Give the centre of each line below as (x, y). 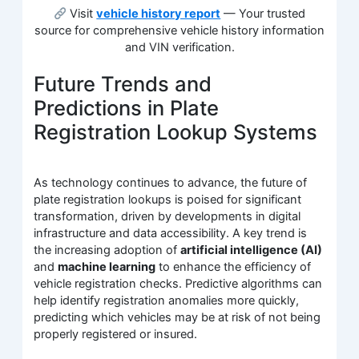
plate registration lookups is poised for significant (168, 200)
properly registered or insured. (116, 335)
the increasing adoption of (107, 250)
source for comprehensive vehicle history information (179, 31)
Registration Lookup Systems (176, 132)
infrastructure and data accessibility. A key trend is (171, 234)
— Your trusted (263, 14)
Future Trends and (123, 84)
